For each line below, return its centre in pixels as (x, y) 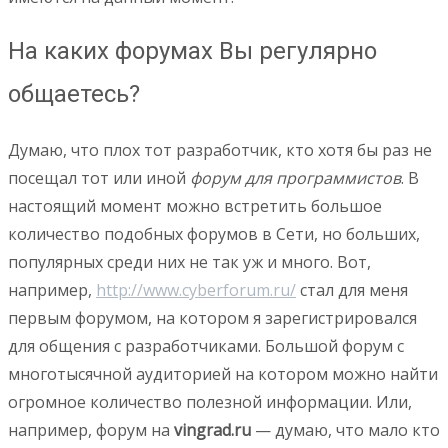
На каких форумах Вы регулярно (192, 51)
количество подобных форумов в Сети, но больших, (214, 234)
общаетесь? (74, 94)
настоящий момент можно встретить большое (195, 206)
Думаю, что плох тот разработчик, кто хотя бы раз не (220, 150)
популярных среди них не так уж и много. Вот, (189, 262)
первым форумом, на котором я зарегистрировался (212, 318)
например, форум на (91, 430)
